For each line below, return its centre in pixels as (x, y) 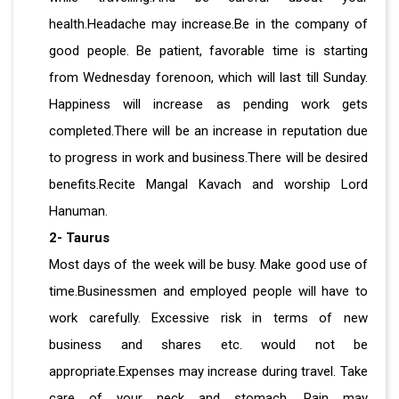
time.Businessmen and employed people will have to (208, 291)
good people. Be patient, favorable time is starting (208, 50)
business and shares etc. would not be (208, 344)
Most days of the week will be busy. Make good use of (208, 264)
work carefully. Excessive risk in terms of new (208, 318)
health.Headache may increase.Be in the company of (208, 24)
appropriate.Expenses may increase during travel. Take (208, 371)
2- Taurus (79, 237)
